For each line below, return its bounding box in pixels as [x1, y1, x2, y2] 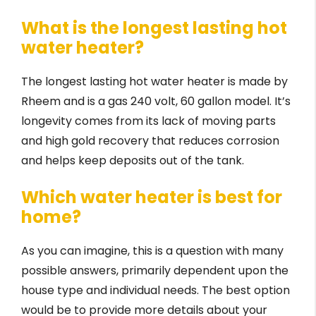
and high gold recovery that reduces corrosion [21, 133, 279, 150]
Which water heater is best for [21, 186, 282, 209]
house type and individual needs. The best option [21, 282, 290, 299]
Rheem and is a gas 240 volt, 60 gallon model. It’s [21, 93, 291, 110]
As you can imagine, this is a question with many [21, 243, 284, 260]
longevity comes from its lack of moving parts [21, 113, 276, 130]
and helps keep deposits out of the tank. [21, 152, 244, 169]
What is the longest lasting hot [21, 16, 287, 40]
